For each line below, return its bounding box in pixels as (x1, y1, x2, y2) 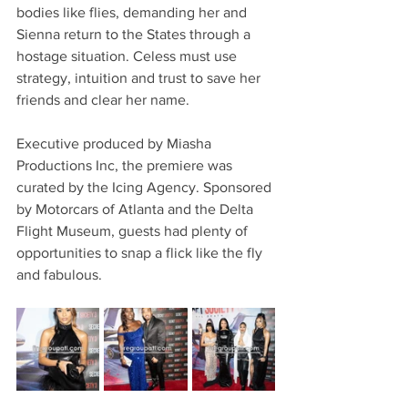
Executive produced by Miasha (16, 135, 215, 151)
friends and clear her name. (16, 91, 189, 107)
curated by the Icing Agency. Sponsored (16, 178, 275, 195)
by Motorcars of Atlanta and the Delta (16, 200, 257, 217)
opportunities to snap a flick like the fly (16, 244, 266, 260)
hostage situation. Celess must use (16, 47, 240, 64)
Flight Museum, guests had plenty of (16, 222, 251, 239)
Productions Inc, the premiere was (16, 157, 236, 173)
